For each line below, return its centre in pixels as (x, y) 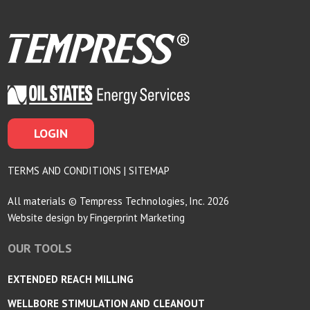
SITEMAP (149, 170)
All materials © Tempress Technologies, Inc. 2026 (119, 201)
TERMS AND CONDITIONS (65, 170)
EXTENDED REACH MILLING (71, 279)
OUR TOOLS (40, 248)
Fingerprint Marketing (138, 217)
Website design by (49, 217)
